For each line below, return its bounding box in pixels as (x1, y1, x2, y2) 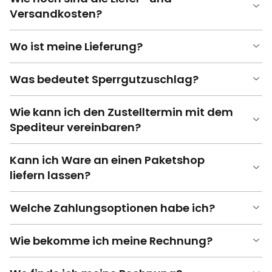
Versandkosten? (10, 5, 102, 21)
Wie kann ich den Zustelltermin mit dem (10, 104, 233, 120)
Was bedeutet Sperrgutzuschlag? (10, 71, 199, 87)
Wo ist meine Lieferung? (10, 38, 143, 54)
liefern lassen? (10, 167, 90, 183)
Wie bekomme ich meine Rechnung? (10, 233, 212, 248)
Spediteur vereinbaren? (10, 119, 141, 135)
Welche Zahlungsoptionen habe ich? (10, 200, 215, 216)
